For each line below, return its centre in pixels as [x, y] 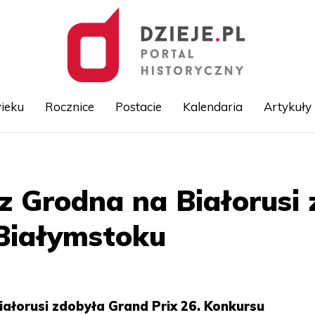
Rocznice [69, 107]
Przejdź [174, 156]
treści [169, 187]
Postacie [138, 107]
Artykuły [287, 107]
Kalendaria [212, 107]
